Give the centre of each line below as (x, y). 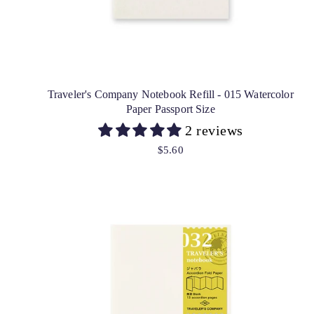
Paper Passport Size (170, 109)
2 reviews (214, 130)
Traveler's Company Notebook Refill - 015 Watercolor (170, 94)
